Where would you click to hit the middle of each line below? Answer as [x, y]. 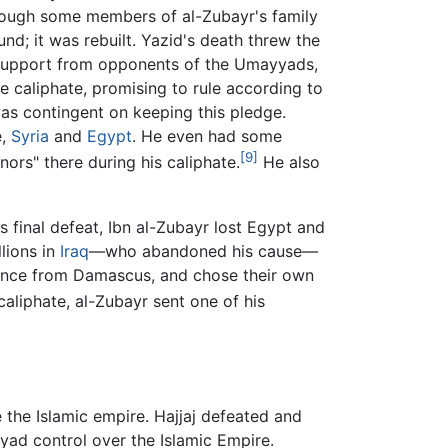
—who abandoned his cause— [203, 250]
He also [289, 162]
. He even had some [207, 136]
